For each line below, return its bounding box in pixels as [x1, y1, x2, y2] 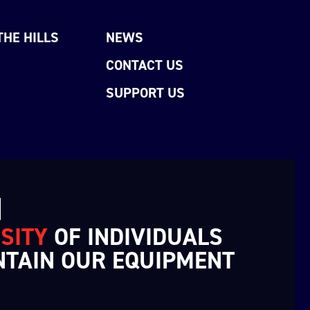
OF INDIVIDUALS [48, 221, 223, 253]
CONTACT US [105, 56, 183, 75]
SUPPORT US [105, 84, 188, 102]
